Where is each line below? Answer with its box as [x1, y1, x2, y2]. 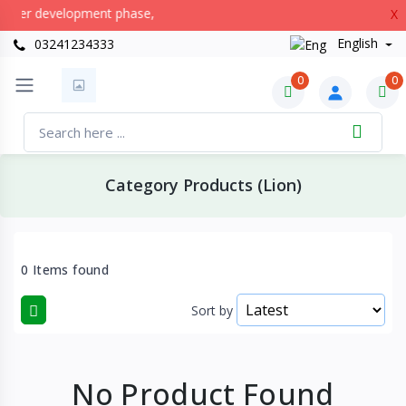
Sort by [191, 301, 233, 319]
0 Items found [21, 260, 110, 278]
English [333, 34, 382, 53]
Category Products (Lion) [104, 174, 302, 197]
